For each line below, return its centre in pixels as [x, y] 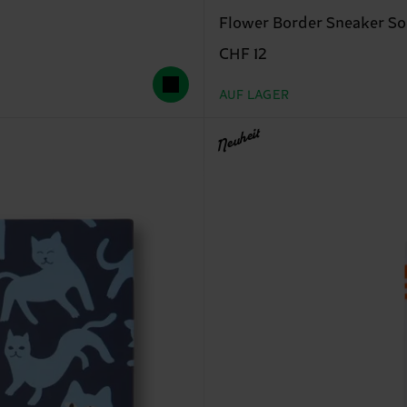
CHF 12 [243, 55]
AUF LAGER [254, 96]
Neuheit [237, 142]
